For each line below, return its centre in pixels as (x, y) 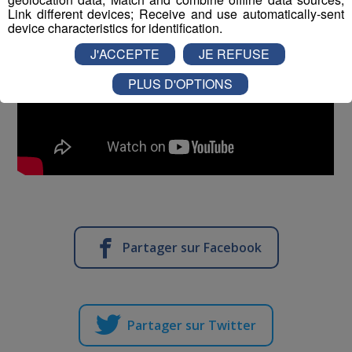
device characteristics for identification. (115, 27)
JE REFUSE (234, 53)
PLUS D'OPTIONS (180, 83)
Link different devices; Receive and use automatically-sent (176, 13)
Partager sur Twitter (192, 325)
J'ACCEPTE (125, 53)
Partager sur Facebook (192, 247)
